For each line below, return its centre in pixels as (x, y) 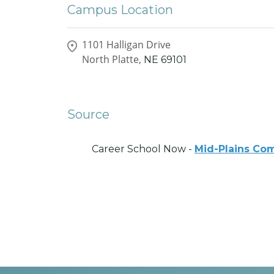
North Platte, (112, 59)
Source (88, 114)
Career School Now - (143, 149)
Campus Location (120, 10)
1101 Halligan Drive (126, 44)
